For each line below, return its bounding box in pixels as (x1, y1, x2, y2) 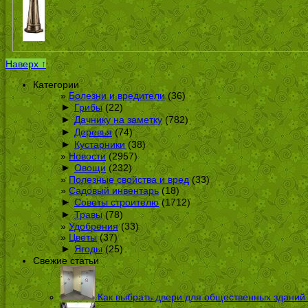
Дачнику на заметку (74, 114, 162, 126)
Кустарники (74, 139, 125, 151)
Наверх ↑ (5, 58, 46, 70)
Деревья (74, 126, 112, 138)
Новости (69, 151, 106, 162)
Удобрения (69, 221, 118, 232)
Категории (33, 79, 79, 91)
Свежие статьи (33, 255, 99, 267)
